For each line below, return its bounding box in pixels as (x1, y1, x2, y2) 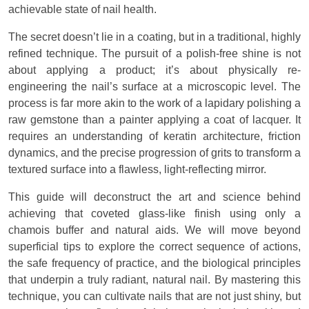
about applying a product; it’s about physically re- (8, 64, 301, 77)
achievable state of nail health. (8, 3, 157, 16)
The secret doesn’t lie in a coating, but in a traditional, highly (8, 31, 301, 43)
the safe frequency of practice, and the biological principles (8, 257, 301, 270)
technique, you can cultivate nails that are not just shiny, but (8, 290, 301, 303)
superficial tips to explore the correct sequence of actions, (8, 241, 301, 253)
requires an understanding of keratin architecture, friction (8, 130, 301, 143)
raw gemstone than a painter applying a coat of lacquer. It (8, 114, 301, 126)
